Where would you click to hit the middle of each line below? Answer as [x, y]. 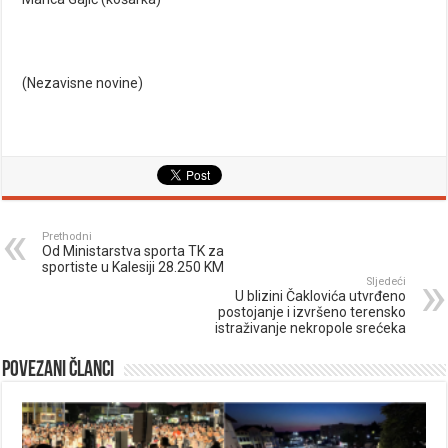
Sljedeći [385, 282]
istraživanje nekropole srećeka [310, 328]
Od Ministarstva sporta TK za [133, 251]
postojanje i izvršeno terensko [311, 312]
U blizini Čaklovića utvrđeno [320, 296]
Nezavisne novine [83, 83]
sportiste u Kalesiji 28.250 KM [133, 267]
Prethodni [67, 237]
